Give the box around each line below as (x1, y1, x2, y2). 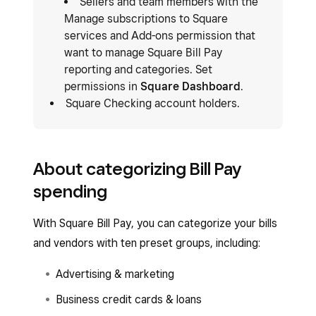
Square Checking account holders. (66, 97, 240, 110)
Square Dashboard (140, 80, 241, 93)
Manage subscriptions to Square (64, 12, 228, 25)
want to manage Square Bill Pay (64, 46, 222, 59)
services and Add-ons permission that (64, 29, 255, 42)
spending (33, 181, 111, 202)
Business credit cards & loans (56, 293, 202, 306)
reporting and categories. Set (64, 63, 212, 76)
